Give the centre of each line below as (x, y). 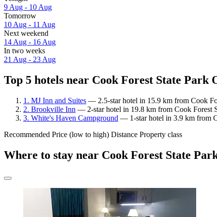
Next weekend (26, 33)
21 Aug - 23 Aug (30, 60)
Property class (161, 134)
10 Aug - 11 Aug (30, 25)
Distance (124, 134)
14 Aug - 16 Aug (30, 42)
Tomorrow (20, 16)
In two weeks (24, 51)
